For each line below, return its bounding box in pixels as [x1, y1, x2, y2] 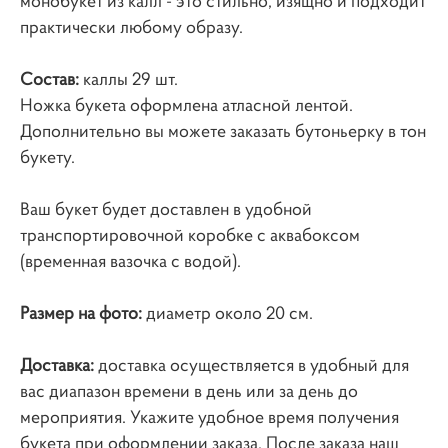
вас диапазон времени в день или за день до [20, 379, 358, 402]
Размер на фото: [20, 301, 142, 324]
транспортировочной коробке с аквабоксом [20, 223, 360, 246]
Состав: [20, 67, 79, 90]
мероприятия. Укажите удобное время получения [20, 405, 399, 428]
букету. [20, 145, 75, 168]
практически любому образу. [20, 15, 243, 38]
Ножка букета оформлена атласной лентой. [20, 93, 353, 116]
